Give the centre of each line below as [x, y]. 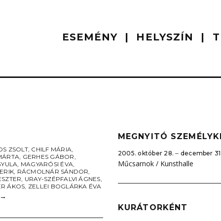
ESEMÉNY [90, 37]
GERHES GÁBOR [48, 157]
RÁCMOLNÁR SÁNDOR [53, 171]
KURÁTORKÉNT [153, 207]
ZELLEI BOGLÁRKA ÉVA [65, 186]
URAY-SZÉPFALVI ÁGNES [62, 179]
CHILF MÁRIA [51, 149]
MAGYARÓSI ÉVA [47, 164]
